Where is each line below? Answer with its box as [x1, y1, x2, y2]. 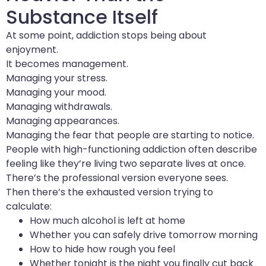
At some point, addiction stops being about [6, 28, 207, 42]
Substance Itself [6, 3, 158, 30]
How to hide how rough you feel [30, 242, 175, 256]
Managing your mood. [6, 85, 106, 99]
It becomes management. [6, 56, 128, 71]
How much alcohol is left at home [30, 213, 185, 227]
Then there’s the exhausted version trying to [6, 185, 213, 199]
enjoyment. [6, 42, 58, 56]
